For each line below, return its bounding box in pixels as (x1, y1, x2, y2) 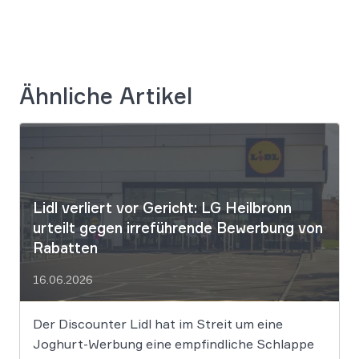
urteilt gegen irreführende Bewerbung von (33, 218, 323, 236)
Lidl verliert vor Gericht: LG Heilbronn (33, 198, 292, 216)
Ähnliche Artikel (19, 82, 192, 111)
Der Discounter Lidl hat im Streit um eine (33, 315, 283, 332)
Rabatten (33, 238, 98, 256)
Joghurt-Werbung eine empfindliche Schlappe (33, 335, 314, 352)
